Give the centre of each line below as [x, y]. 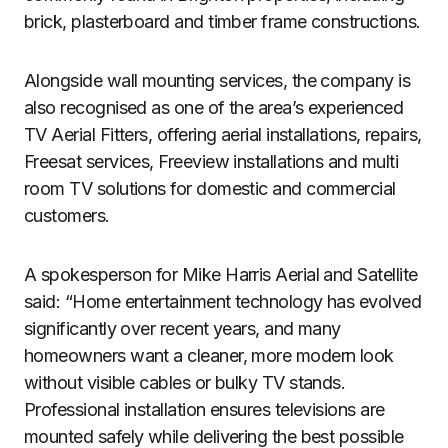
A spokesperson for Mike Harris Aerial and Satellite [221, 274]
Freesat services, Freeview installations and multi [211, 161]
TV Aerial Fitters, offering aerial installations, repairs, [223, 134]
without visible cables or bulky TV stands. [185, 382]
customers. [67, 215]
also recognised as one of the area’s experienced [214, 107]
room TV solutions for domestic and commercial [210, 188]
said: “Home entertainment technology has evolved [223, 301]
